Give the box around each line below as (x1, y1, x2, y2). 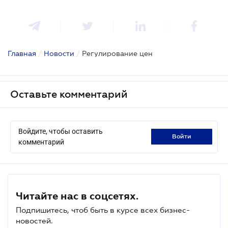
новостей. (16, 216, 53, 225)
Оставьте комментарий (10, 88, 128, 100)
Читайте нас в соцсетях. (16, 190, 138, 202)
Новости (44, 49, 74, 58)
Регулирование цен (82, 49, 153, 58)
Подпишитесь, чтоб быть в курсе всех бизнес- (16, 205, 190, 214)
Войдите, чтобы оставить (18, 127, 103, 135)
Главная (8, 49, 36, 58)
